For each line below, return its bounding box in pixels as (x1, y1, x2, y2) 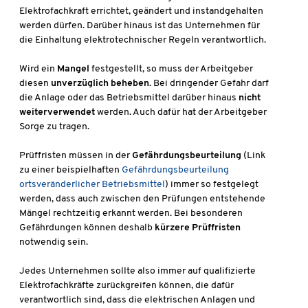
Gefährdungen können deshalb (19, 223, 155, 234)
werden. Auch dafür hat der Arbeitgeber (95, 107, 267, 118)
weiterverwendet (19, 107, 95, 118)
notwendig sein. (19, 237, 88, 248)
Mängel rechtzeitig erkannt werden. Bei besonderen (19, 208, 243, 219)
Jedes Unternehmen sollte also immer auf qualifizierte (19, 266, 256, 277)
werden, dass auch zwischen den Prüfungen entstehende (19, 194, 265, 205)
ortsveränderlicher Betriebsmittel (19, 179, 165, 190)
